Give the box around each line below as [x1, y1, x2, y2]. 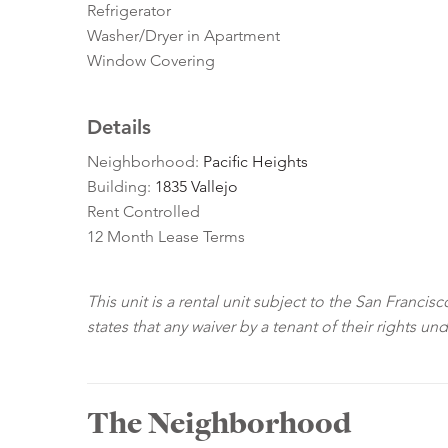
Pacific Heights [203, 152, 308, 172]
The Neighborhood [87, 402, 351, 445]
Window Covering [87, 51, 215, 71]
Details [87, 115, 151, 140]
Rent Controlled [87, 202, 200, 222]
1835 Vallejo [155, 177, 238, 197]
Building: [87, 177, 155, 197]
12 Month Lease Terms [87, 227, 245, 247]
